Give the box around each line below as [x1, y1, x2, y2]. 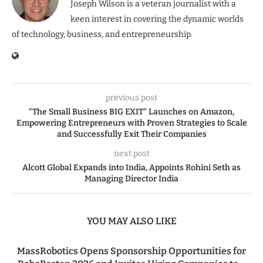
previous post [106, 93, 157, 103]
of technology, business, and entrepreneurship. [12, 29, 193, 39]
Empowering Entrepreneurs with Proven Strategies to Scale [16, 118, 247, 128]
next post [113, 149, 150, 159]
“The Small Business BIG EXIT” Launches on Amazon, [29, 107, 234, 117]
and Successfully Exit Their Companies [56, 129, 207, 139]
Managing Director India [85, 174, 178, 184]
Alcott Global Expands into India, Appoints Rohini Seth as [22, 163, 241, 173]
